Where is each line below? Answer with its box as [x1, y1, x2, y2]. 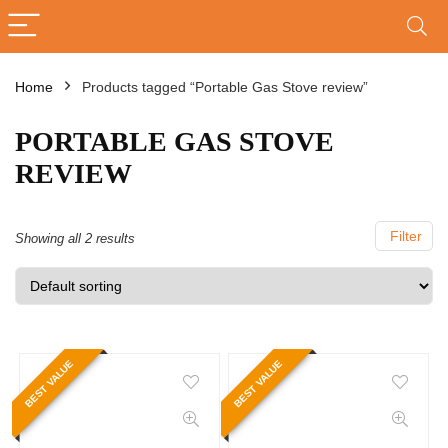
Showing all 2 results [15, 231, 135, 246]
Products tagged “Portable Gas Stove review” [82, 79, 368, 95]
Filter [386, 228, 422, 244]
